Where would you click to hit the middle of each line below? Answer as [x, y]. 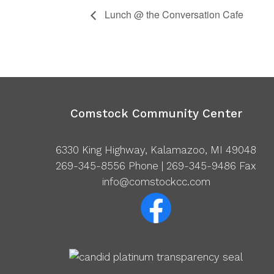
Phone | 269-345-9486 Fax [191, 166]
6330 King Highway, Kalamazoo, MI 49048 [156, 150]
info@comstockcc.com [156, 182]
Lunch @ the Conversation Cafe [173, 15]
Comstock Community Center [156, 114]
